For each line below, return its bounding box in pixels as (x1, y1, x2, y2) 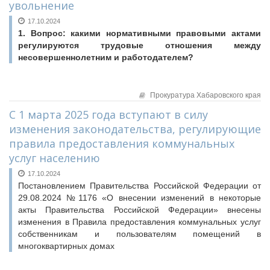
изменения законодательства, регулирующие (9, 122, 261, 136)
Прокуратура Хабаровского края (150, 91, 261, 99)
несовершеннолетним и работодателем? (18, 52, 193, 62)
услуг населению (9, 151, 100, 165)
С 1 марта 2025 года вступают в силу (9, 107, 208, 122)
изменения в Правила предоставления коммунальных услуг (18, 217, 261, 227)
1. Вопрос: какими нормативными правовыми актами (18, 28, 261, 38)
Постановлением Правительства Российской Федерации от (18, 181, 261, 190)
